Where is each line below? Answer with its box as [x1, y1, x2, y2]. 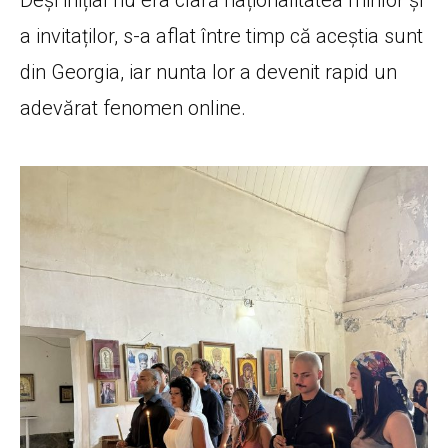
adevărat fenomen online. [20, 95, 246, 120]
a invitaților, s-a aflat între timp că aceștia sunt [20, 23, 423, 48]
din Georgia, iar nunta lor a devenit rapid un [20, 59, 397, 84]
